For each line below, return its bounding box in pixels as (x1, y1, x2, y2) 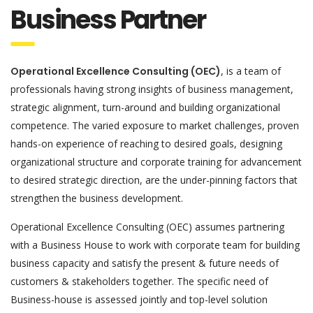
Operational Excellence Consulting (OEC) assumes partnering (10, 219, 284, 233)
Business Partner (10, 1, 205, 38)
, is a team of (221, 64, 281, 78)
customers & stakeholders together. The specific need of (10, 274, 268, 288)
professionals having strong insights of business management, (10, 82, 293, 96)
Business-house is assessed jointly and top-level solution (10, 292, 268, 306)
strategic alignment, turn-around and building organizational (10, 100, 280, 114)
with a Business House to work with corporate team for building (10, 238, 300, 252)
